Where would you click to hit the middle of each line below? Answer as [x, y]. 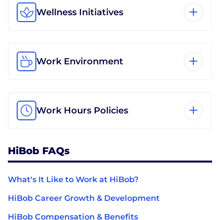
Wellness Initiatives [80, 12]
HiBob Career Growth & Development [84, 198]
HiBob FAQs [39, 151]
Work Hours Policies [82, 110]
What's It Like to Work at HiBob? [73, 179]
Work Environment [80, 61]
